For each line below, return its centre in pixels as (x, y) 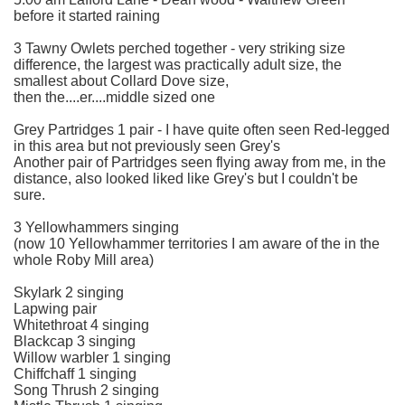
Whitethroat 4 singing (81, 325)
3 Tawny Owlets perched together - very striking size (179, 48)
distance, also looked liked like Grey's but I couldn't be (186, 178)
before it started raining (87, 15)
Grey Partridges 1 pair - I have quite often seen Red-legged (202, 129)
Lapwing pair (55, 308)
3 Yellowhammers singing (96, 227)
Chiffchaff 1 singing (75, 373)
